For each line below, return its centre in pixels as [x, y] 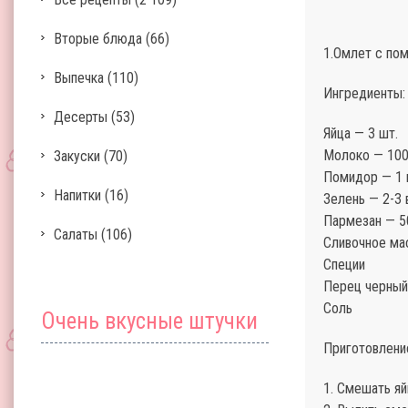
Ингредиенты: [364, 93]
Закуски [77, 156]
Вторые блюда [98, 39]
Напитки [77, 195]
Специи [344, 265]
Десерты [81, 117]
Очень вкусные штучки [149, 321]
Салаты [76, 235]
